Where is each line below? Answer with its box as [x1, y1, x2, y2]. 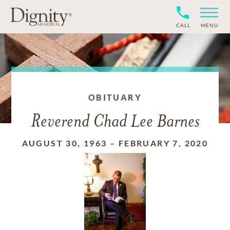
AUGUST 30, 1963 [22, 138, 107, 148]
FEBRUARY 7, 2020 [118, 138, 208, 148]
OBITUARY [88, 92, 142, 102]
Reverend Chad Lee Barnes [30, 113, 200, 131]
